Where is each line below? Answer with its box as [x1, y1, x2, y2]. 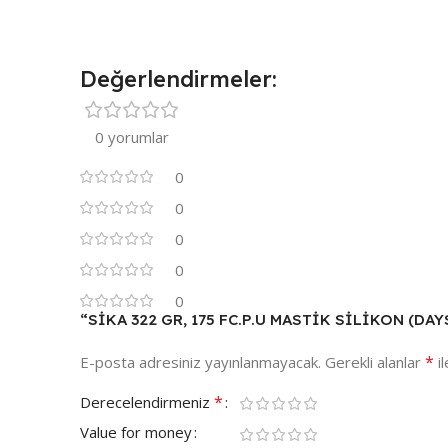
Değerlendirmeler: [80, 65, 277, 94]
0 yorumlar [95, 127, 169, 148]
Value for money [80, 422, 192, 443]
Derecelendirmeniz [80, 392, 214, 413]
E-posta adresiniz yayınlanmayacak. [80, 352, 321, 373]
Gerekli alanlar [325, 352, 425, 373]
